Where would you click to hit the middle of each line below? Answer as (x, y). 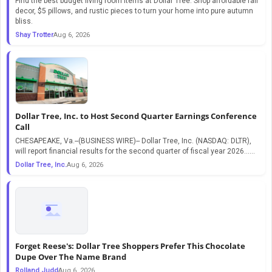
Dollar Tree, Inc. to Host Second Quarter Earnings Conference (136, 116)
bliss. (24, 21)
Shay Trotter (34, 35)
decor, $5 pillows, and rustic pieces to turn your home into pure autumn (134, 11)
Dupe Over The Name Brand (71, 257)
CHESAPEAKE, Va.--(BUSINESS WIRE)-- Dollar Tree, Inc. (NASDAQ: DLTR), (133, 141)
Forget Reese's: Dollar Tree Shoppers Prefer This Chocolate (130, 246)
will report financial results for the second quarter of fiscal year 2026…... (135, 151)
